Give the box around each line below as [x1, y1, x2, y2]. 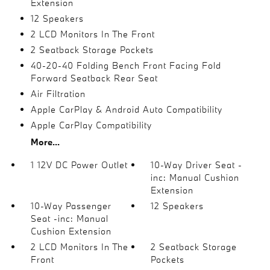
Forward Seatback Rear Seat [30, 72, 158, 84]
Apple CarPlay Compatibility [30, 119, 152, 131]
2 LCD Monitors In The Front [30, 28, 155, 40]
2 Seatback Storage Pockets [30, 43, 154, 55]
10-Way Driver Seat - [151, 159, 243, 171]
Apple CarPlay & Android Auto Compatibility [30, 103, 222, 115]
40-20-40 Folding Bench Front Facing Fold [30, 59, 221, 71]
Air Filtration [30, 87, 86, 99]
